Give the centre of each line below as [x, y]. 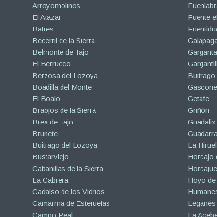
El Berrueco [52, 64]
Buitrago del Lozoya [65, 145]
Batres [43, 29]
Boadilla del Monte [62, 87]
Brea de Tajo [53, 122]
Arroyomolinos [56, 6]
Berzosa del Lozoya [65, 76]
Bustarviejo [51, 157]
